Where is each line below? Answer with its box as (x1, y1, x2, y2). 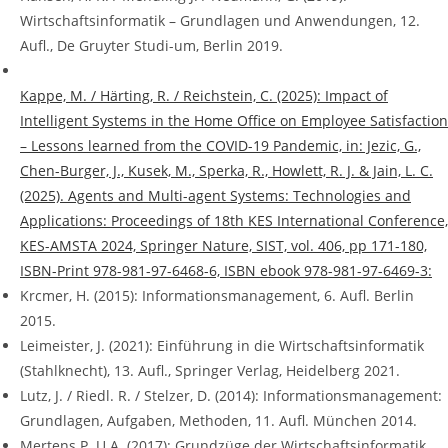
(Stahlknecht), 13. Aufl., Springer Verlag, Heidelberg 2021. (20, 361, 400, 381)
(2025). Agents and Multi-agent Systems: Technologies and (20, 186, 411, 206)
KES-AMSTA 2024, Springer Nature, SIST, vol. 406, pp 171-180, (20, 236, 427, 256)
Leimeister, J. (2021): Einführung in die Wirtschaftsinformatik (20, 336, 424, 356)
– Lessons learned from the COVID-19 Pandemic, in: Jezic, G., (20, 136, 421, 156)
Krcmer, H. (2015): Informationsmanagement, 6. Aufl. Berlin (20, 286, 414, 306)
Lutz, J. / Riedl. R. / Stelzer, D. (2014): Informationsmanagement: (20, 386, 442, 406)
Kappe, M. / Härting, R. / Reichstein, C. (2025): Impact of (20, 86, 388, 106)
